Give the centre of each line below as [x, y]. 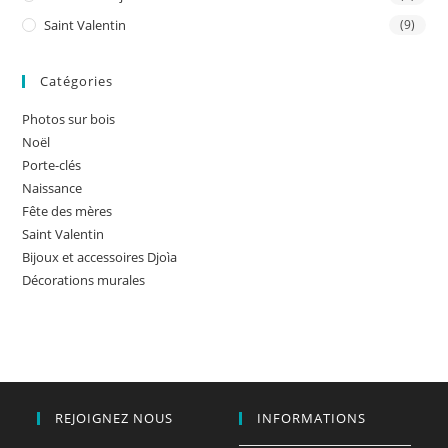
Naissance [52, 188]
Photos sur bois [69, 119]
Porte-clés [52, 165]
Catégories [77, 81]
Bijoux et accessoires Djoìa [100, 257]
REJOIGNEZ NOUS [114, 418]
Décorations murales [84, 280]
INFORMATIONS [311, 418]
